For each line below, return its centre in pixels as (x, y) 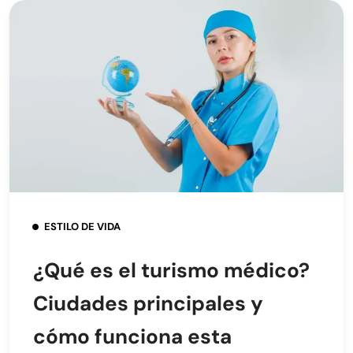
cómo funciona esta (132, 336)
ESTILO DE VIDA (82, 226)
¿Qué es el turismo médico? (171, 270)
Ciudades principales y (148, 303)
